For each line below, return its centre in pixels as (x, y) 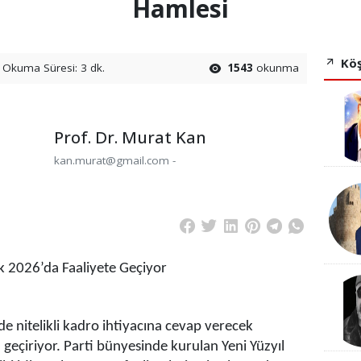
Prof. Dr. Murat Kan (130, 137)
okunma (276, 67)
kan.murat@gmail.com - (114, 161)
